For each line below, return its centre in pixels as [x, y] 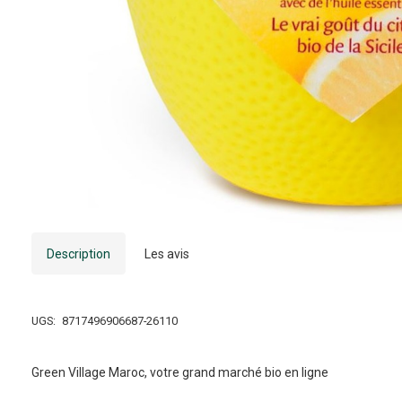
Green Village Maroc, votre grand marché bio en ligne [180, 372]
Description [78, 253]
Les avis [166, 253]
